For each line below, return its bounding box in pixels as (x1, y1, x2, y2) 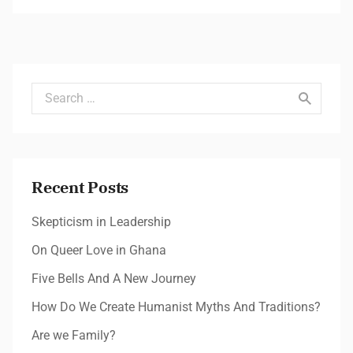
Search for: (31, 84, 91, 98)
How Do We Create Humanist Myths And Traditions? (32, 299, 321, 314)
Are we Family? (32, 328, 116, 343)
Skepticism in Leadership (32, 214, 171, 229)
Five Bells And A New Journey (32, 271, 196, 286)
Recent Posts (32, 176, 128, 198)
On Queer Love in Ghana (32, 243, 166, 258)
